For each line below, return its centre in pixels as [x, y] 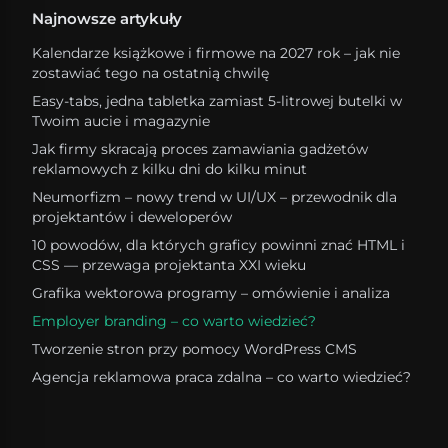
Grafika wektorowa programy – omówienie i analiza [211, 292]
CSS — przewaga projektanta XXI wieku [169, 264]
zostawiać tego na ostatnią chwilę [150, 72]
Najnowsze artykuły [107, 18]
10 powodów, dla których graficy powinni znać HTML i [218, 244]
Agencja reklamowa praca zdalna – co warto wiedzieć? [221, 376]
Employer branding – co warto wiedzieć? [174, 320]
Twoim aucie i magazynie [121, 120]
